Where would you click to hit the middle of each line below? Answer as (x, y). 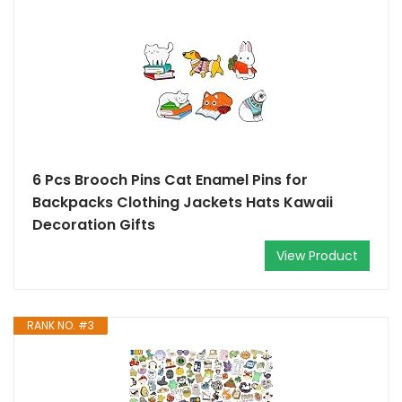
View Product (317, 256)
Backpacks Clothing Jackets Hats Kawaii (183, 202)
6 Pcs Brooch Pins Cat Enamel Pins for (170, 180)
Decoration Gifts (94, 225)
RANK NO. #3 (61, 325)
